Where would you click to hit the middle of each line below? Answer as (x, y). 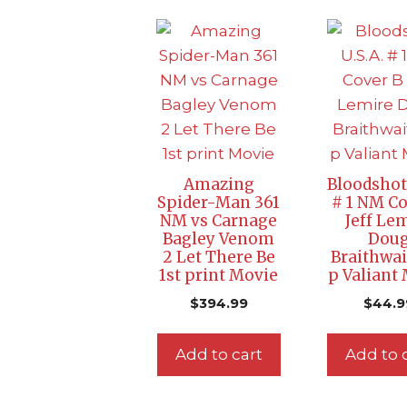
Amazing (218, 184)
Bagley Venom (219, 239)
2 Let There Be (218, 257)
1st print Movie (219, 275)
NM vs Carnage (219, 221)
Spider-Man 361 (219, 203)
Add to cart (218, 354)
